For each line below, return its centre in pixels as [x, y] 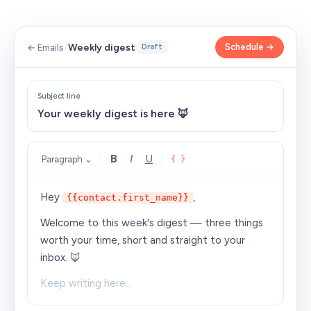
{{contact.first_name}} [128, 197]
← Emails [45, 47]
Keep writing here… [86, 283]
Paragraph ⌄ [67, 159]
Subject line [59, 96]
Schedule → [250, 47]
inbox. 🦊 [60, 258]
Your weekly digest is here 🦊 [113, 114]
